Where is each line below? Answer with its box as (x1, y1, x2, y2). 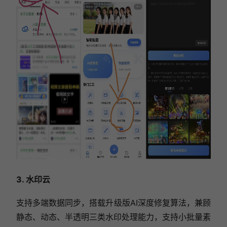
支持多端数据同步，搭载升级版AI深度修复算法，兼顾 (16, 197, 211, 208)
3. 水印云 (16, 174, 50, 184)
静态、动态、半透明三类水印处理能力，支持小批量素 (16, 211, 211, 222)
